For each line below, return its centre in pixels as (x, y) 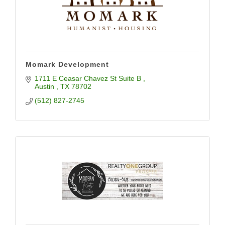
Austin (45, 86)
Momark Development (67, 64)
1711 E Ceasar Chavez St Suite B (89, 78)
